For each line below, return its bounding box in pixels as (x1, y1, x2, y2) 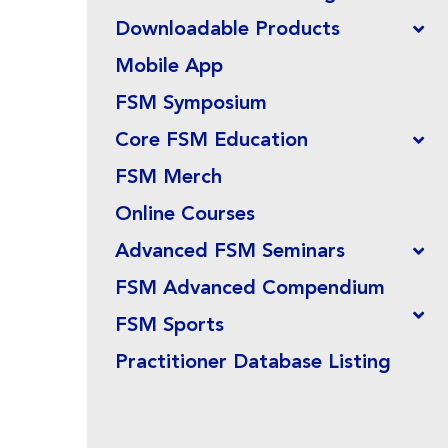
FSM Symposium (114, 89, 267, 114)
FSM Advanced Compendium (114, 274, 385, 299)
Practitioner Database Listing (114, 348, 391, 373)
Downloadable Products (114, 15, 340, 40)
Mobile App (114, 52, 223, 77)
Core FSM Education (114, 126, 308, 151)
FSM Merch (114, 163, 222, 188)
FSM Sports (114, 311, 224, 336)
